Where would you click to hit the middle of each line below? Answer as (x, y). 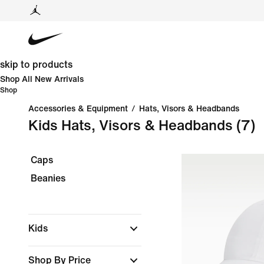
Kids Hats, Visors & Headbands (131, 126)
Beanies (48, 178)
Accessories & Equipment (78, 109)
